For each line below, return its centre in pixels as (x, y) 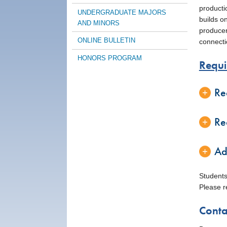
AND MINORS (99, 23)
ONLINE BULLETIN (107, 41)
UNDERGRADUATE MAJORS (122, 12)
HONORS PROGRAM (110, 58)
